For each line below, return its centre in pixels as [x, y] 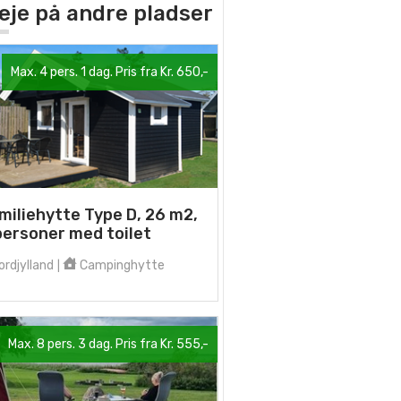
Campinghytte [121, 265]
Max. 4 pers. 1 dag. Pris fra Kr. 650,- [110, 72]
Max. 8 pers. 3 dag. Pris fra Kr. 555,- [108, 344]
